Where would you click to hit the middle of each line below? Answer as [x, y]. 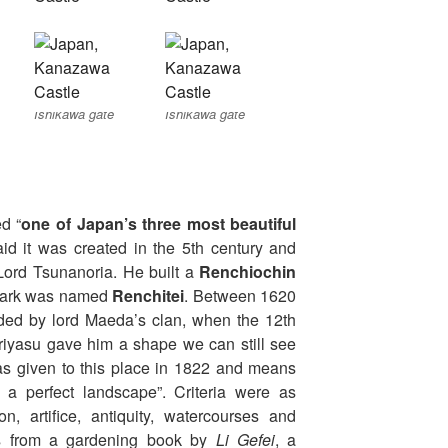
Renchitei [148, 296]
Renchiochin [245, 272]
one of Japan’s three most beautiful [159, 224]
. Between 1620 [240, 296]
